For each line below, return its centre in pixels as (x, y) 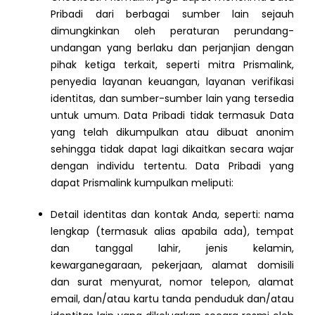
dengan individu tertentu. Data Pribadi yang (172, 166)
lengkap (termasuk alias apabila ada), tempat (172, 232)
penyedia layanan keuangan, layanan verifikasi (172, 82)
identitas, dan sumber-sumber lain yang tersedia (172, 99)
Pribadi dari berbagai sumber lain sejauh (172, 14)
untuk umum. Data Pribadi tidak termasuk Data (172, 116)
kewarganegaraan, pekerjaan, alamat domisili (172, 265)
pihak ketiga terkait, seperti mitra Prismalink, (172, 65)
